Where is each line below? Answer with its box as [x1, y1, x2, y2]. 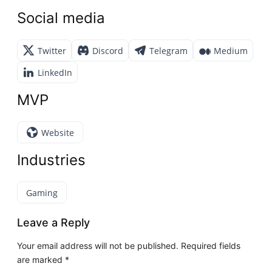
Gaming [26, 186, 58, 199]
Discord [92, 44, 124, 56]
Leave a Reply [17, 216, 90, 229]
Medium [214, 44, 248, 56]
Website [41, 126, 75, 138]
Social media [17, 9, 106, 27]
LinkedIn [38, 66, 73, 78]
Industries [17, 151, 86, 169]
